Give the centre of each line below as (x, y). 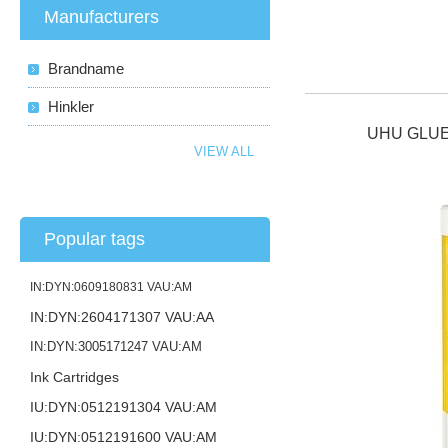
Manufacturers (102, 17)
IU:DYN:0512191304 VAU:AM (124, 407)
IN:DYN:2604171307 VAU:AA (122, 317)
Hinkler (71, 106)
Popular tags (95, 239)
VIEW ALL (224, 151)
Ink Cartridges (75, 377)
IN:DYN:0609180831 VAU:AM (111, 287)
